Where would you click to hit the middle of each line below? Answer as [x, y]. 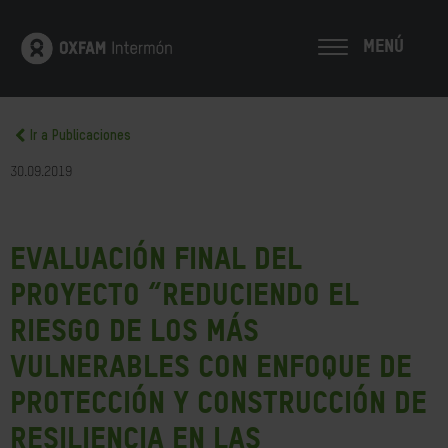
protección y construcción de [218, 402]
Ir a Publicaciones [80, 136]
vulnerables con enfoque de [211, 366]
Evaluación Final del [156, 258]
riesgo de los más [134, 330]
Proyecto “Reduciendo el [184, 294]
